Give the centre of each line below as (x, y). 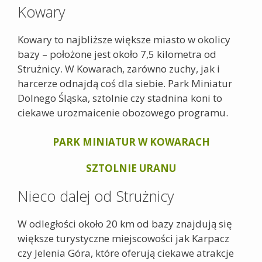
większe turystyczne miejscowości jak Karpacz (123, 238)
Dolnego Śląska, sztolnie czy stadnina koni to (120, 98)
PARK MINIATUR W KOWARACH (131, 142)
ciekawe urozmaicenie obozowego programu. (123, 112)
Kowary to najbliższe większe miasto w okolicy (124, 39)
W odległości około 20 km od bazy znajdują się (125, 224)
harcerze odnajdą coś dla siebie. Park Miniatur (125, 83)
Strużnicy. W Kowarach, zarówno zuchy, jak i (119, 68)
